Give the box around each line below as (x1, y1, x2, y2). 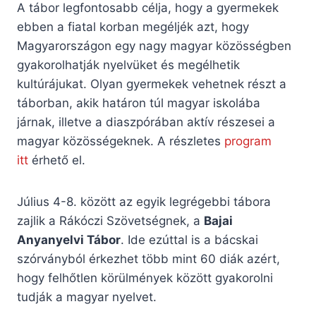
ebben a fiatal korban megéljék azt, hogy (17, 20, 249, 35)
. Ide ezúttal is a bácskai (121, 233, 258, 248)
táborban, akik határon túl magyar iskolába (17, 96, 260, 111)
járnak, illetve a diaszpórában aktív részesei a (17, 115, 275, 130)
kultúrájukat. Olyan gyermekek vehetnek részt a (17, 77, 286, 92)
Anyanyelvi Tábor (17, 233, 121, 248)
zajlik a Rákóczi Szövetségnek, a (17, 214, 204, 229)
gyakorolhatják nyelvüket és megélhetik (17, 58, 240, 73)
